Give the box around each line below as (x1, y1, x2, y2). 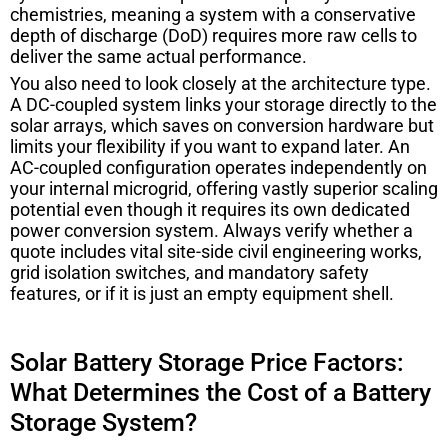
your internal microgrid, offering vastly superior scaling (10, 177, 438, 199)
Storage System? (10, 407, 197, 437)
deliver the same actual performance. (10, 45, 307, 67)
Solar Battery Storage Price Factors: (10, 347, 404, 377)
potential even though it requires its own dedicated (10, 198, 410, 220)
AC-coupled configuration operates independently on (10, 156, 427, 178)
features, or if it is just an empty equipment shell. (10, 282, 394, 304)
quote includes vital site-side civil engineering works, (10, 240, 422, 262)
